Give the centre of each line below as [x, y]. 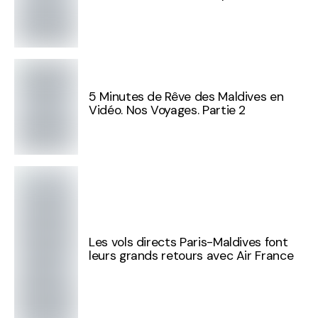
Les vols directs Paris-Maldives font [188, 242]
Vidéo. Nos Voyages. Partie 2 [168, 110]
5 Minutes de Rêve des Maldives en [186, 97]
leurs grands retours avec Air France [191, 256]
